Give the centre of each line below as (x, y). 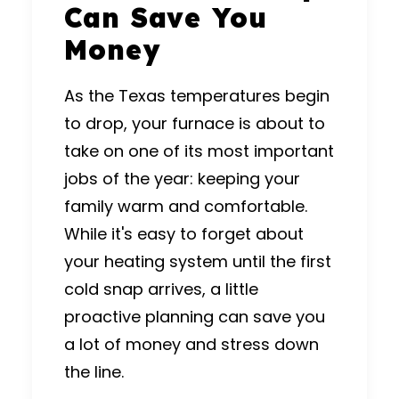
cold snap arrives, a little (161, 289)
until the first (280, 262)
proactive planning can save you (195, 317)
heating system (166, 262)
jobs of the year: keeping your (182, 179)
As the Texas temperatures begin (197, 96)
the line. (94, 372)
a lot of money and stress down (191, 345)
